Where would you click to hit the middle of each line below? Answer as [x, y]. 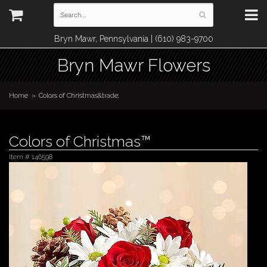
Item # [20, 157]
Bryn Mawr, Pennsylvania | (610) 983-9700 [133, 39]
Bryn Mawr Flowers [133, 65]
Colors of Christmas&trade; [79, 95]
